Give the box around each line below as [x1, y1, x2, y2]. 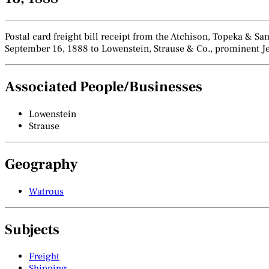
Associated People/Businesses [5, 77, 202, 96]
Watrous [29, 185, 64, 198]
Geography [5, 154, 77, 174]
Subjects [5, 220, 59, 239]
